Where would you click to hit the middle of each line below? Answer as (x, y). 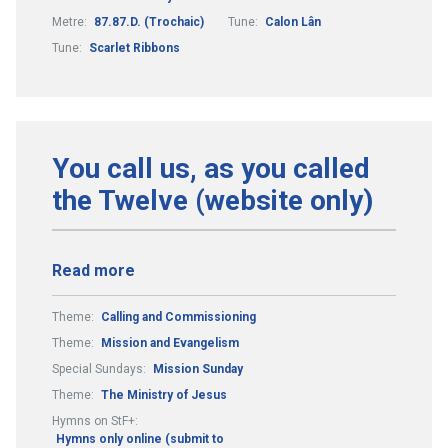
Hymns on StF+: (95, 420)
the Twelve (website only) (212, 200)
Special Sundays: (100, 368)
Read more (93, 270)
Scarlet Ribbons (134, 47)
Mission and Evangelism (170, 342)
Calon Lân (293, 21)
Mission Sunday (198, 368)
